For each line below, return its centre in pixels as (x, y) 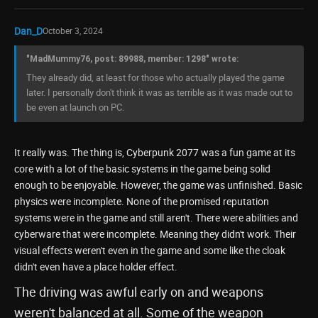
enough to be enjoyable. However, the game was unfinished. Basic (158, 185)
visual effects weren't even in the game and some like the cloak (150, 250)
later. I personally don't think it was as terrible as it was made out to (159, 92)
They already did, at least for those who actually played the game (155, 77)
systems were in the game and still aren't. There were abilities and (156, 218)
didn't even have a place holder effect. (96, 267)
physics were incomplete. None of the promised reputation (142, 201)
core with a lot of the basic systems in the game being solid (142, 169)
